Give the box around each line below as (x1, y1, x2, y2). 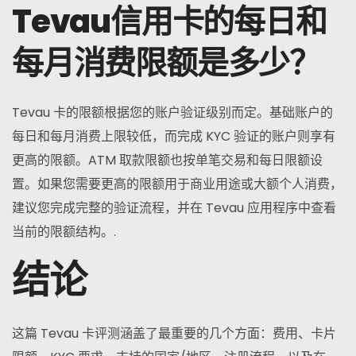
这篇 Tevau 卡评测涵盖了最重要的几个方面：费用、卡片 (12, 323, 336, 342)
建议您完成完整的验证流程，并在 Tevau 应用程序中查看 (12, 198, 336, 217)
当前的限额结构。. (12, 222, 116, 241)
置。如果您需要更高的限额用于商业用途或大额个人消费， (12, 174, 342, 193)
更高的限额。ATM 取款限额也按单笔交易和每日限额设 (12, 150, 323, 169)
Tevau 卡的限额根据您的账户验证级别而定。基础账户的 (12, 103, 333, 122)
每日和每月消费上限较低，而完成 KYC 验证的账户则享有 (12, 126, 335, 145)
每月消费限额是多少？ (12, 40, 320, 85)
